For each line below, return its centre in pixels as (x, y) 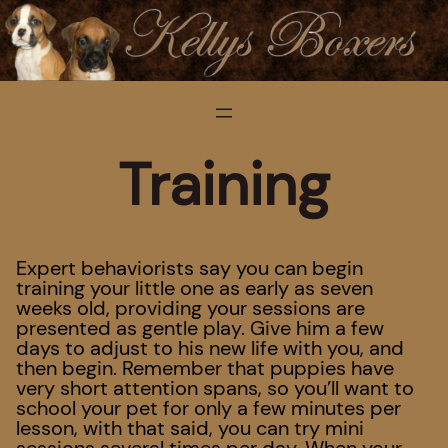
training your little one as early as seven (194, 288)
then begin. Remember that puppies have (205, 368)
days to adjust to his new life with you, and (210, 348)
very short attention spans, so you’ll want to (215, 388)
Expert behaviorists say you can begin (189, 268)
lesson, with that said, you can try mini (190, 428)
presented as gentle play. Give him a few (200, 328)
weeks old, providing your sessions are (190, 308)
